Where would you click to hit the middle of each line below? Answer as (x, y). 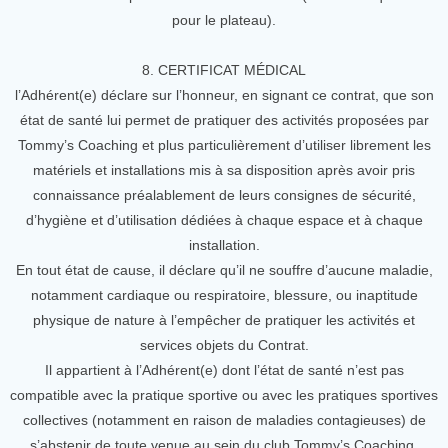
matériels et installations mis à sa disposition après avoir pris (224, 170)
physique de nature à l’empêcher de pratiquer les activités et (224, 320)
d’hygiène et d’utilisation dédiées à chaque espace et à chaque (224, 220)
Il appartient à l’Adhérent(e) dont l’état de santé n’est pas (224, 370)
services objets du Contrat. (224, 345)
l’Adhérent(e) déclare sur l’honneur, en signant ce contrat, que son (224, 95)
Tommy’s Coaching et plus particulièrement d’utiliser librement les (224, 145)
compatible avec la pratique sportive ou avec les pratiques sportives (224, 395)
